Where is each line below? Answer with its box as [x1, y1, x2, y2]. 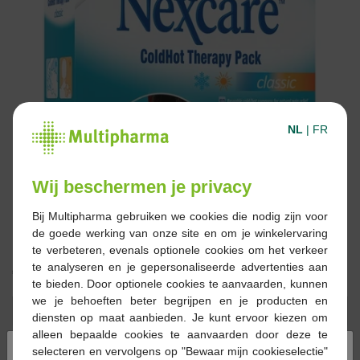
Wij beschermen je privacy [32, 176, 252, 197]
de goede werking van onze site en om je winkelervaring [32, 226, 328, 239]
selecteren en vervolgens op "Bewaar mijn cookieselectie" [32, 344, 328, 358]
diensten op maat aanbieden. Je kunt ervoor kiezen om [32, 310, 328, 324]
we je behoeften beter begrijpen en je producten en [32, 293, 328, 307]
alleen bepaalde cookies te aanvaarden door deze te [32, 327, 328, 341]
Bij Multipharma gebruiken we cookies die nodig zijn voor [32, 209, 328, 223]
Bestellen [80, 304, 136, 319]
